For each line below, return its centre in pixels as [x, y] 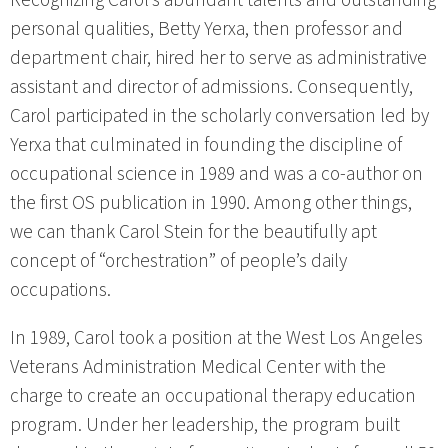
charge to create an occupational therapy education [213, 395]
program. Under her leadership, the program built [205, 424]
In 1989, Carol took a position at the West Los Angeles [216, 337]
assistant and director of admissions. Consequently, [211, 86]
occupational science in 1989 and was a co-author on [216, 173]
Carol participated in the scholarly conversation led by [219, 115]
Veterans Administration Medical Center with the [198, 366]
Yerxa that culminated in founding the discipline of [206, 144]
